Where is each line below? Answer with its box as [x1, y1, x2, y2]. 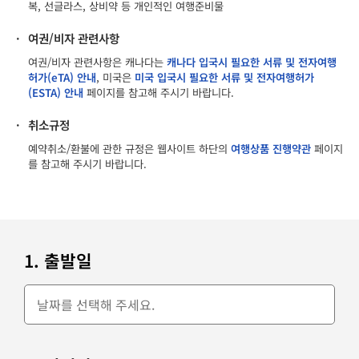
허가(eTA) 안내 [28, 69, 96, 85]
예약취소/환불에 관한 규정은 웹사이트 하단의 [28, 140, 231, 156]
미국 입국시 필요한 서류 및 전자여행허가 [135, 69, 314, 85]
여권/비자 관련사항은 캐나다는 [28, 54, 167, 70]
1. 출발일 [24, 247, 92, 272]
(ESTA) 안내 [28, 84, 83, 100]
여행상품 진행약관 [231, 140, 311, 156]
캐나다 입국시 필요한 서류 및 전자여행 [167, 54, 337, 70]
